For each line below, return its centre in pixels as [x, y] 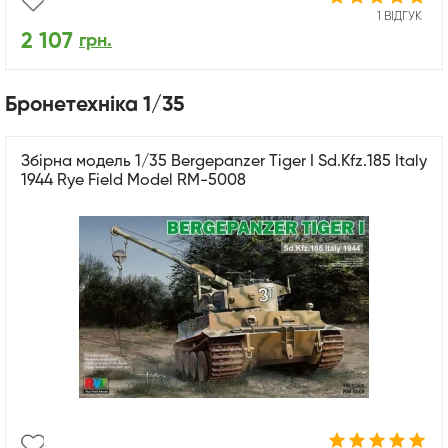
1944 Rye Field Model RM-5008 [133, 181]
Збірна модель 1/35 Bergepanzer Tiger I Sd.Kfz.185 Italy [224, 162]
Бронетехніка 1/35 [95, 105]
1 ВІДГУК [399, 17]
